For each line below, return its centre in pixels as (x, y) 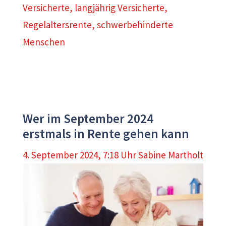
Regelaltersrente (57, 25)
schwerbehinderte (135, 25)
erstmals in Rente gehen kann (106, 134)
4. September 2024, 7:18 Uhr (79, 155)
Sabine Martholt (171, 155)
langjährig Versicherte (120, 8)
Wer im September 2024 (88, 119)
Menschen (44, 42)
